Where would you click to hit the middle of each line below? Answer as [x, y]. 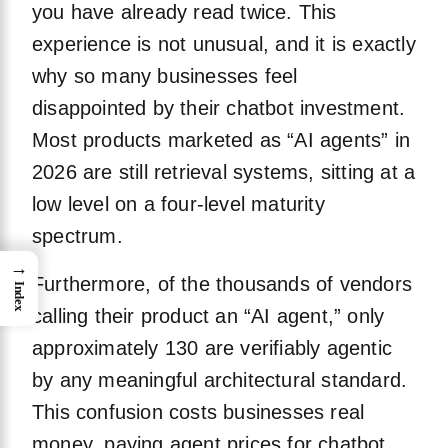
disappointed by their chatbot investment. [219, 108]
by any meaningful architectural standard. [220, 380]
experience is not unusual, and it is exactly [224, 44]
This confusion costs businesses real [198, 412]
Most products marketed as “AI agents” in [221, 140]
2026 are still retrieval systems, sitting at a [224, 172]
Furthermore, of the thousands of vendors [222, 284]
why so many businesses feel [165, 76]
